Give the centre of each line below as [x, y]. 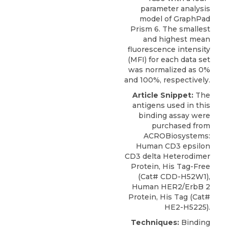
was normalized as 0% [169, 70]
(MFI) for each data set [169, 60]
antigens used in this [171, 106]
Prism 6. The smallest [170, 29]
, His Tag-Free [184, 167]
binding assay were [174, 116]
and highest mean [177, 39]
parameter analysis [175, 9]
